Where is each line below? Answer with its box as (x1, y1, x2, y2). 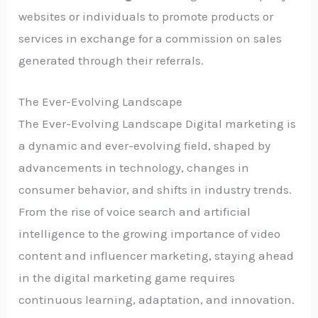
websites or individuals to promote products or (18, 9, 274, 23)
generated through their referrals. (18, 53, 204, 67)
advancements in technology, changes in (18, 160, 250, 175)
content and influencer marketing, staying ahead (18, 248, 295, 263)
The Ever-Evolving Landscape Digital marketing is (18, 116, 297, 131)
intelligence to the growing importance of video (18, 226, 281, 241)
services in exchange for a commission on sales (18, 31, 283, 45)
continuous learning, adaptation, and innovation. (18, 292, 295, 307)
